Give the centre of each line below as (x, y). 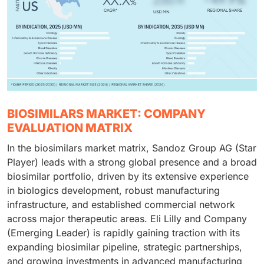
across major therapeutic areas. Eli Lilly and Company (127, 219)
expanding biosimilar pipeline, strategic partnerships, (125, 247)
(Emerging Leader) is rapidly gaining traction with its (123, 233)
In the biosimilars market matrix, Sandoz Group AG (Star (132, 148)
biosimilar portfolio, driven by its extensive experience (128, 176)
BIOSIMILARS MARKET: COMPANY (106, 114)
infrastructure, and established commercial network (121, 205)
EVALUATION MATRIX (70, 128)
